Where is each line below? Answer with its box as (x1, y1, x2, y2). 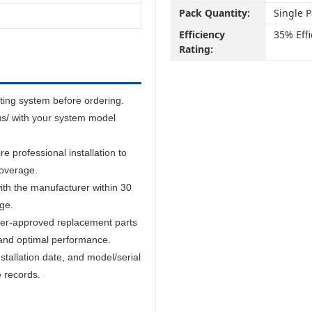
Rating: (178, 42, 213, 56)
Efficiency (178, 28, 225, 42)
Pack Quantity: (178, 6, 250, 20)
